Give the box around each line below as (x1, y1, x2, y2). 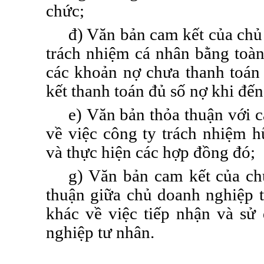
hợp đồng (163, 143, 229, 162)
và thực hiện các (46, 143, 163, 162)
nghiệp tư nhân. (46, 223, 154, 242)
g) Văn (68, 166, 118, 186)
